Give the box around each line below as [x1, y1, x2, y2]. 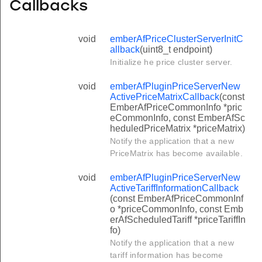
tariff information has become [110, 250, 223, 260]
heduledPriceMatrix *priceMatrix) [110, 123, 245, 134]
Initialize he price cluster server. [110, 57, 233, 67]
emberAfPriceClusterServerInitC [110, 34, 243, 44]
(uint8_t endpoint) [140, 44, 212, 55]
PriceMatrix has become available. [110, 149, 243, 158]
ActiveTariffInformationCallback [110, 183, 239, 194]
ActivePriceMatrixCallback [110, 92, 219, 102]
